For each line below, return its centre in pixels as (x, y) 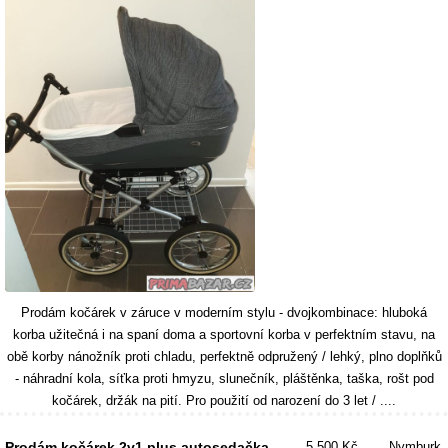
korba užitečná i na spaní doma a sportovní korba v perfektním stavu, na (224, 334)
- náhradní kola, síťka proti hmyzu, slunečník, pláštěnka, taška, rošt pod (224, 378)
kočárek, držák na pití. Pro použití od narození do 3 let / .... (224, 400)
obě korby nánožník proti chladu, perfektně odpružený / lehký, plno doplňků (224, 356)
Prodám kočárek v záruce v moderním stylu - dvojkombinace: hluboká (224, 312)
